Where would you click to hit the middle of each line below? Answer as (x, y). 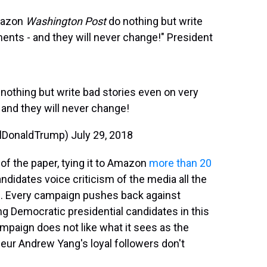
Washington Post (67, 21)
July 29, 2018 (102, 135)
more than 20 (180, 163)
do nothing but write (156, 21)
